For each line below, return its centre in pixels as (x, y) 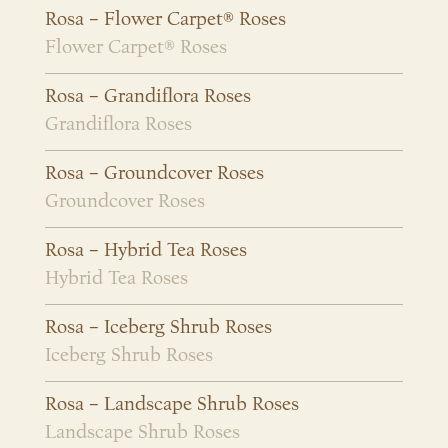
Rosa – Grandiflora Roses (148, 96)
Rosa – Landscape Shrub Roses (172, 404)
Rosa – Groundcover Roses (154, 173)
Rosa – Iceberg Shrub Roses (158, 327)
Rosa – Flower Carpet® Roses (165, 19)
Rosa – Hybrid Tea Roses (146, 250)
